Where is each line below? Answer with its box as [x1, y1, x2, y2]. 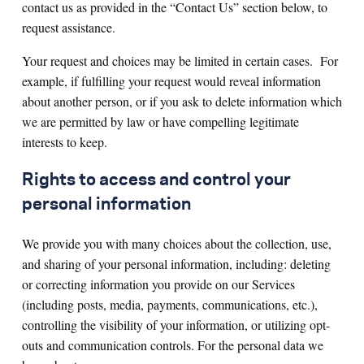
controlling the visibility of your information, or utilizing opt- [22, 316, 330, 333]
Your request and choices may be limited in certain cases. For [22, 52, 338, 69]
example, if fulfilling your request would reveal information [22, 72, 321, 89]
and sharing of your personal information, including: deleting [22, 255, 331, 272]
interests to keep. [22, 133, 107, 150]
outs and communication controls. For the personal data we [22, 336, 323, 353]
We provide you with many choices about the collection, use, [22, 235, 331, 252]
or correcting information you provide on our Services [22, 275, 295, 292]
